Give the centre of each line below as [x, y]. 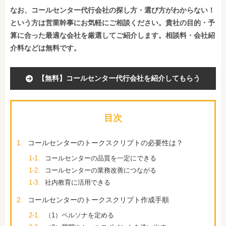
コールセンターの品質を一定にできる [101, 158]
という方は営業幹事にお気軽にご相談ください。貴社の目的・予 [112, 23]
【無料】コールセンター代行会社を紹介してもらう [119, 78]
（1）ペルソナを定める [79, 215]
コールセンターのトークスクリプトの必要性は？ [105, 143]
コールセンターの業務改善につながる [101, 170]
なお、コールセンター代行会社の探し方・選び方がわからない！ [112, 10]
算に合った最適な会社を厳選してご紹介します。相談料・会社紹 [112, 35]
